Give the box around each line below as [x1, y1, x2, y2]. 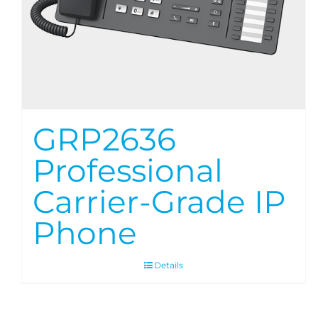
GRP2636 [33, 120, 176, 159]
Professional [33, 151, 223, 190]
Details [154, 260, 184, 271]
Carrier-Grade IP [33, 182, 286, 221]
